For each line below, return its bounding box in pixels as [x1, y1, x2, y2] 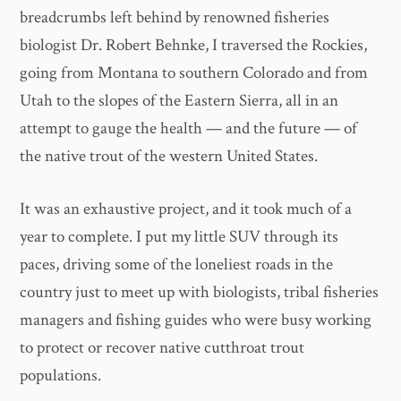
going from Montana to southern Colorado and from [20, 61, 369, 84]
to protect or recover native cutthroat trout [20, 337, 305, 360]
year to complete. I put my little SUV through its [20, 226, 339, 249]
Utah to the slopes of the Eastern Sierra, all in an [20, 89, 339, 112]
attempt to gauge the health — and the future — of [20, 116, 358, 140]
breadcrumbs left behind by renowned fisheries [20, 5, 330, 29]
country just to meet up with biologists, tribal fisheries [20, 281, 380, 304]
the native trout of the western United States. [20, 144, 319, 167]
